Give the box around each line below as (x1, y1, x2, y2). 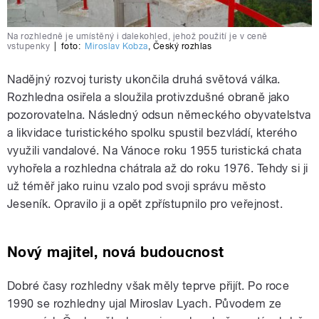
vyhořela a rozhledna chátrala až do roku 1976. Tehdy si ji (7, 161, 308, 175)
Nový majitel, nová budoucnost (7, 243, 224, 261)
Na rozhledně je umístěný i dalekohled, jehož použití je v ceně (7, 31, 268, 41)
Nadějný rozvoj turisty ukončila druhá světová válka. (7, 72, 281, 86)
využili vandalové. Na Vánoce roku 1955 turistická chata (7, 143, 302, 157)
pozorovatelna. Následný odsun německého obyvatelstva (7, 108, 311, 122)
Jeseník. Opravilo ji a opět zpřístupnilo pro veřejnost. (7, 197, 283, 211)
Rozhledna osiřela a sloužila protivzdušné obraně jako (7, 90, 290, 104)
